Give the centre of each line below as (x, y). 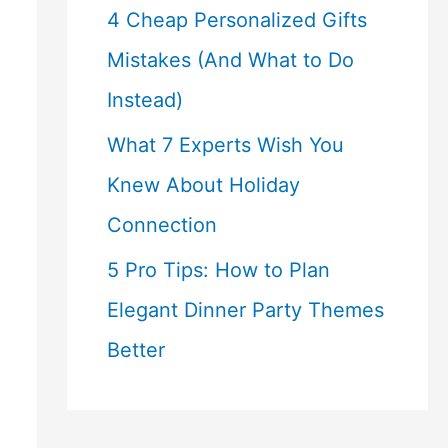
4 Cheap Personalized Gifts (236, 20)
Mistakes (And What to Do (230, 60)
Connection (161, 225)
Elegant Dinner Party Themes (245, 310)
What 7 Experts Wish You (225, 145)
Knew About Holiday (203, 185)
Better (135, 350)
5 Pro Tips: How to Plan (218, 270)
